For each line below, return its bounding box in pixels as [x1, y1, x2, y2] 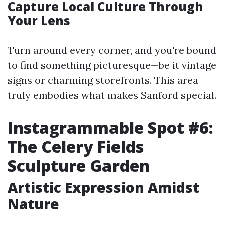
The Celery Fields [8, 136, 144, 157]
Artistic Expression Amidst [8, 178, 199, 197]
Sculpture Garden [8, 155, 150, 176]
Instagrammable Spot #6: [8, 117, 213, 138]
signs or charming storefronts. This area [8, 74, 198, 86]
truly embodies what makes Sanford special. [8, 89, 216, 101]
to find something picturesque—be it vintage [8, 59, 216, 71]
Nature [8, 194, 59, 213]
